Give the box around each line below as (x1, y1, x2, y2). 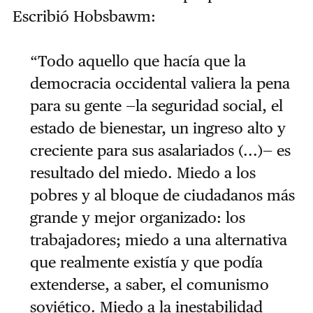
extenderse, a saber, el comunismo (29, 275, 269, 294)
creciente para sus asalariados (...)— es (29, 141, 291, 160)
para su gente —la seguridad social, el (29, 96, 283, 115)
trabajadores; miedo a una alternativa (29, 231, 287, 249)
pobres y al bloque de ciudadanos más (29, 186, 295, 205)
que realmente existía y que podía (29, 253, 263, 272)
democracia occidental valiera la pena (29, 74, 290, 93)
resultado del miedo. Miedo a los (29, 163, 256, 182)
